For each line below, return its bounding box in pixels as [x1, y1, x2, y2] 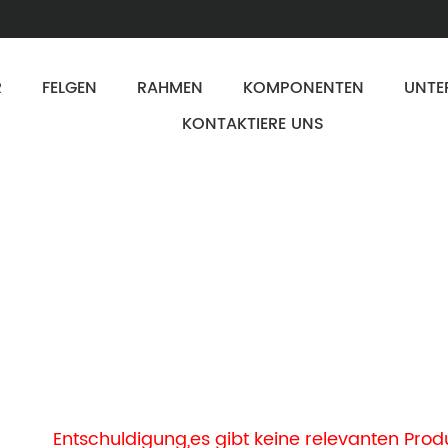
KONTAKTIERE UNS [181, 111, 324, 137]
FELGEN [42, 75, 98, 101]
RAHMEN [137, 75, 204, 101]
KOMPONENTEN [243, 75, 365, 101]
